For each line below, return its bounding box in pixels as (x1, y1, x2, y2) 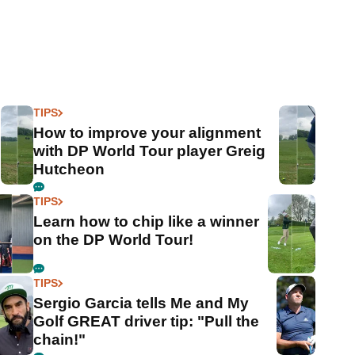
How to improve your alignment (33, 124, 261, 142)
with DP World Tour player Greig (33, 143, 266, 160)
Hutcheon (33, 161, 105, 178)
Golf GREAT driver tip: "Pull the (33, 313, 260, 330)
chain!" (33, 331, 86, 349)
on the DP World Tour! (33, 231, 194, 249)
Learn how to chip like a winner (33, 213, 260, 231)
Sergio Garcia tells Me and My (33, 295, 250, 312)
